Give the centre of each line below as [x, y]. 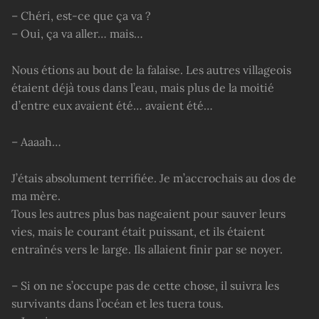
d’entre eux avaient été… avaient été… [112, 105]
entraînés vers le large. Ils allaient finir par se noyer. [147, 249]
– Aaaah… [36, 141]
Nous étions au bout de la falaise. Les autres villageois [151, 69]
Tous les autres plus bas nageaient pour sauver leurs [148, 213]
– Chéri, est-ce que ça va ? [81, 16]
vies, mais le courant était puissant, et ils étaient [138, 231]
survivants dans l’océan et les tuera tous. [117, 303]
